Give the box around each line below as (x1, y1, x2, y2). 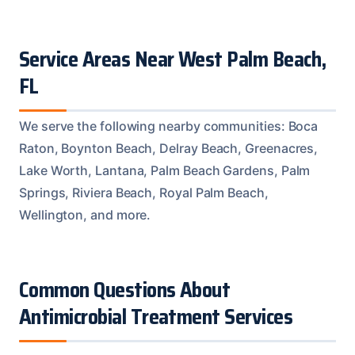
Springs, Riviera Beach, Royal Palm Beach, (19, 184, 269, 200)
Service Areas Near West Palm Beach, (19, 42, 326, 76)
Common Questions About (19, 273, 231, 307)
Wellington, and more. (19, 206, 151, 223)
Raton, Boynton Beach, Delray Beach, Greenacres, (19, 139, 319, 156)
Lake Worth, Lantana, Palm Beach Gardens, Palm (19, 162, 311, 178)
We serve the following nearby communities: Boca (19, 117, 319, 134)
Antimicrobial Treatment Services (19, 300, 293, 334)
